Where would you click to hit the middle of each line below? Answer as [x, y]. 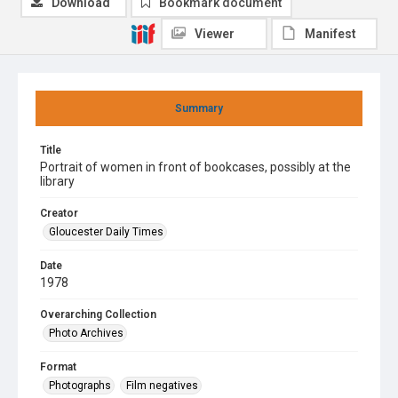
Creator [59, 213]
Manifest [330, 34]
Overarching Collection [98, 314]
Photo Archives [86, 333]
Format [58, 367]
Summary [199, 108]
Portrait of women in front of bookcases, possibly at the [195, 167]
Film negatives [162, 386]
